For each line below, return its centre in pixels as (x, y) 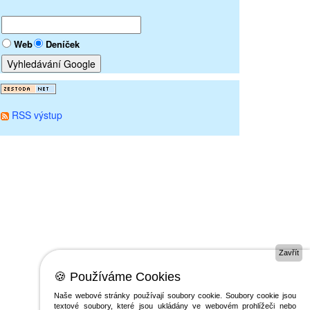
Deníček (63, 44)
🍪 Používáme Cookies (117, 277)
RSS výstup (37, 115)
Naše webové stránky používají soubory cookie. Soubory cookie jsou (175, 295)
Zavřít (289, 253)
